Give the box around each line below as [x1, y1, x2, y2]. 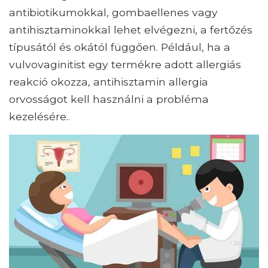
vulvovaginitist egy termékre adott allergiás [9, 58, 241, 71]
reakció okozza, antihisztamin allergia [9, 75, 208, 89]
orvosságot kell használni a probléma [9, 93, 209, 106]
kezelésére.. [9, 110, 70, 123]
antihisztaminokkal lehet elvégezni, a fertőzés [9, 23, 252, 36]
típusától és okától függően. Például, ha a [9, 41, 230, 54]
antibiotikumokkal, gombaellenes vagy [9, 6, 218, 19]
